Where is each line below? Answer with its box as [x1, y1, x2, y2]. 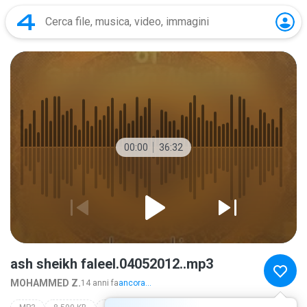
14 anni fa [81, 278, 119, 288]
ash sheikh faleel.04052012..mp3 [10, 256, 213, 272]
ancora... [119, 278, 151, 288]
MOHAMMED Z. [10, 278, 81, 288]
